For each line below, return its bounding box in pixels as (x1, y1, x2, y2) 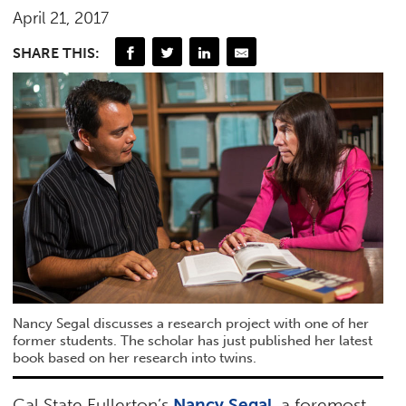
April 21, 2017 (13, 7, 110, 28)
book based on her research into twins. (13, 350, 257, 367)
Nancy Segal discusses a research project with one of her (13, 315, 370, 333)
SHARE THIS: (13, 44, 101, 63)
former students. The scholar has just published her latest (13, 333, 373, 350)
